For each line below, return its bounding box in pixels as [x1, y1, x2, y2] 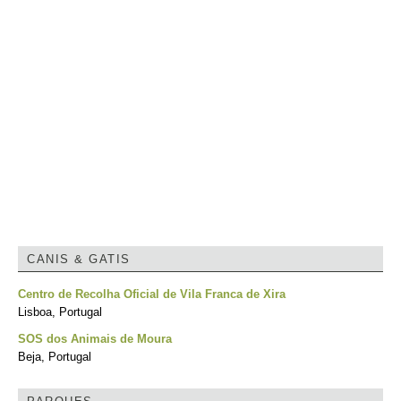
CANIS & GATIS [27, 252, 131, 266]
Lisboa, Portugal [18, 305, 102, 319]
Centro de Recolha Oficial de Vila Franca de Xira [18, 287, 286, 301]
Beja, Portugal [18, 350, 91, 363]
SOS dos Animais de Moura [18, 332, 172, 346]
